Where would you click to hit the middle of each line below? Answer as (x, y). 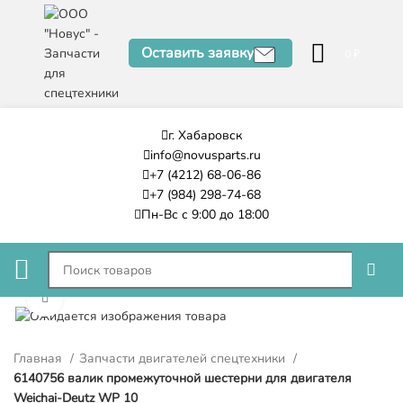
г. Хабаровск (205, 135)
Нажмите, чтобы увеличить (138, 298)
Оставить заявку (197, 54)
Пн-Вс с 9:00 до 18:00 (205, 215)
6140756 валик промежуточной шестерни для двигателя (183, 378)
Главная (40, 358)
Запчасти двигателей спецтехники (184, 358)
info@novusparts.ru (205, 155)
